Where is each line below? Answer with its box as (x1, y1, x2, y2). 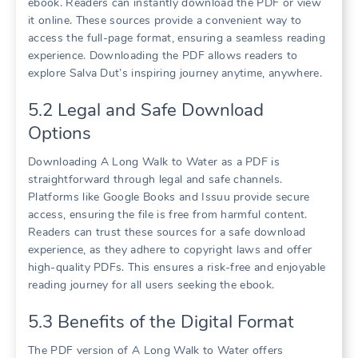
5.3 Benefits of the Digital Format (28, 308, 294, 334)
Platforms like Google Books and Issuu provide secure (28, 189, 310, 205)
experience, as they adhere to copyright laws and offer (28, 241, 312, 257)
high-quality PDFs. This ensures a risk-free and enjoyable (28, 259, 326, 275)
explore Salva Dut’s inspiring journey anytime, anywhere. (28, 65, 322, 81)
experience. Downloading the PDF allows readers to (28, 47, 298, 63)
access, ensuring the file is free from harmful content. (28, 206, 308, 222)
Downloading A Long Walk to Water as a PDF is (28, 153, 280, 169)
